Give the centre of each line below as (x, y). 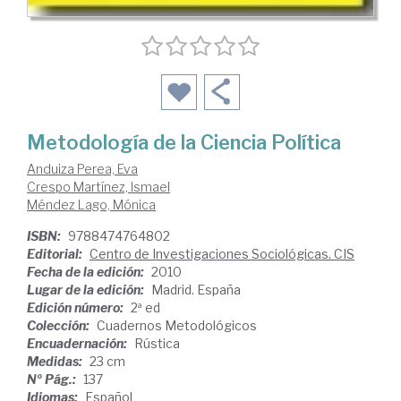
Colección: (60, 325)
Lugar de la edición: (87, 290)
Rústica (157, 343)
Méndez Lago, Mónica (91, 205)
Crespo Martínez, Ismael (98, 187)
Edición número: (77, 307)
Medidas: (56, 361)
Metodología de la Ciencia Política (184, 142)
